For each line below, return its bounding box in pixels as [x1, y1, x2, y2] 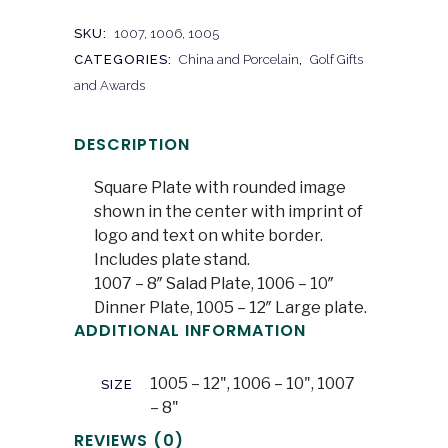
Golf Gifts [310, 51, 363, 67]
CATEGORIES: [74, 51, 176, 67]
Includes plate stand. [94, 249, 250, 269]
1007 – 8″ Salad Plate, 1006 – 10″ [94, 273, 334, 293]
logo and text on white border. [94, 225, 323, 245]
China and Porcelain [179, 51, 299, 67]
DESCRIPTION [74, 132, 190, 156]
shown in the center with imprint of [94, 201, 363, 221]
